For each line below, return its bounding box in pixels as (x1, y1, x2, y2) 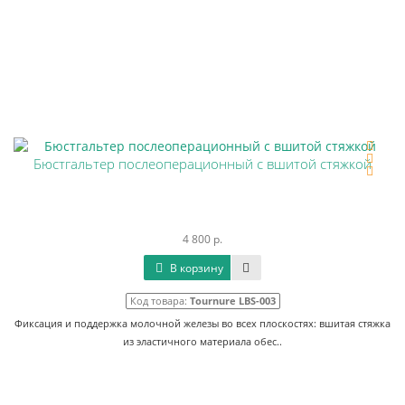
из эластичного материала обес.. (123, 334, 282, 348)
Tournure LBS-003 (189, 294, 276, 307)
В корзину (167, 260, 223, 276)
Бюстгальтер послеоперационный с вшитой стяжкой (33, 155, 372, 174)
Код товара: (129, 294, 190, 307)
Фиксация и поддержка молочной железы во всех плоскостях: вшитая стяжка (14, 316, 391, 330)
